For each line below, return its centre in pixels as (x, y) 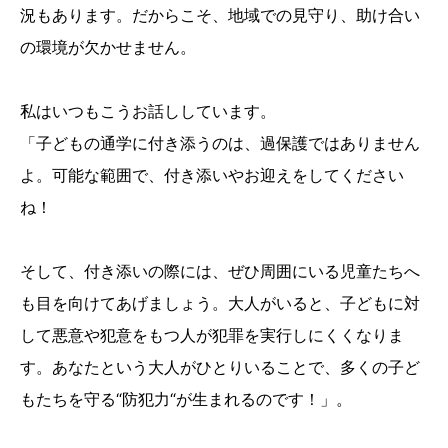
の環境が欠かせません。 (108, 46)
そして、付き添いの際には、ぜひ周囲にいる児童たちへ (220, 270)
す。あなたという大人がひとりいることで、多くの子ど (220, 366)
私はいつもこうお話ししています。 (148, 110)
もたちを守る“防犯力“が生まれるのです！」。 (186, 398)
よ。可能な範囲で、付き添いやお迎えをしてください (212, 174)
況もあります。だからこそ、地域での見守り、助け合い (220, 14)
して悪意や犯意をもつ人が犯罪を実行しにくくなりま (212, 334)
